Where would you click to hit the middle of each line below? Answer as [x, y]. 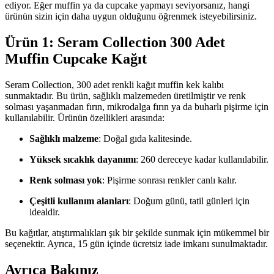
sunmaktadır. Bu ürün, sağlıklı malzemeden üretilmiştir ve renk [125, 95]
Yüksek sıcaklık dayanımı [83, 159]
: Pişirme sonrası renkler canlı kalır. [169, 180]
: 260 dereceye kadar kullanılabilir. [202, 159]
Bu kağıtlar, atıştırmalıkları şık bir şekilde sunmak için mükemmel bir [137, 232]
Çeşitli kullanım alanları [79, 201]
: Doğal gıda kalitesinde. [145, 138]
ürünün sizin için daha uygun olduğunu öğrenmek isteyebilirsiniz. [131, 16]
